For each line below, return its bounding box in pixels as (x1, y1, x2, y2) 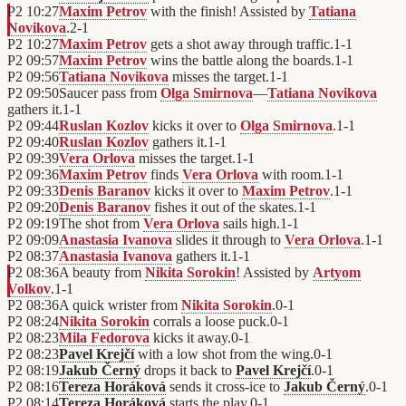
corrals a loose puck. (150, 314, 270, 330)
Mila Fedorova (59, 330, 150, 346)
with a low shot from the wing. (134, 346, 314, 362)
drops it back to (140, 362, 236, 379)
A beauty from (59, 265, 145, 281)
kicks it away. (150, 330, 231, 346)
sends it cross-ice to (166, 379, 284, 395)
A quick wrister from (59, 297, 181, 314)
